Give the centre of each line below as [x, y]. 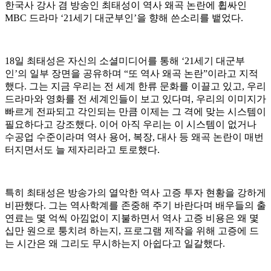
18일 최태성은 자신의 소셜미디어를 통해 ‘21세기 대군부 [125, 61]
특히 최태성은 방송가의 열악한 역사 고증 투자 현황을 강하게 [135, 193]
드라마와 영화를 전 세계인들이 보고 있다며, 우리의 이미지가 [135, 99]
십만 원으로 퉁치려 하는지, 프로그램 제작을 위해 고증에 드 [132, 231]
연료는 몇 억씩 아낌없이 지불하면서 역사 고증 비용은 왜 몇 [132, 218]
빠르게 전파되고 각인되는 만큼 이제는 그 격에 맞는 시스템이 [135, 112]
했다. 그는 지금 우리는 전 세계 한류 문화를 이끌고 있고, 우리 [135, 87]
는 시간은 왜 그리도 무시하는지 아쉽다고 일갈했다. [115, 244]
